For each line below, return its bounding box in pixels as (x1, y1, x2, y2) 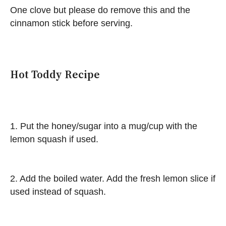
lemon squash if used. (10, 134, 98, 145)
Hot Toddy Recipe (10, 67, 100, 82)
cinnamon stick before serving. (10, 18, 133, 28)
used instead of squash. (10, 187, 106, 197)
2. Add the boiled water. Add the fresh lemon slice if (10, 174, 215, 184)
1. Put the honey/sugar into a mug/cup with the (10, 121, 197, 132)
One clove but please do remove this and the (10, 5, 190, 15)
